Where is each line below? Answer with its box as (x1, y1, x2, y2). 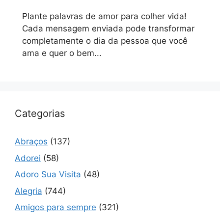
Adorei (15, 153, 41, 163)
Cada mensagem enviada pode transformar (22, 24, 194, 34)
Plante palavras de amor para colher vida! (22, 11, 187, 22)
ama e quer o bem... (22, 48, 102, 58)
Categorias (15, 108, 65, 120)
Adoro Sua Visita (15, 169, 81, 180)
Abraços (15, 137, 48, 147)
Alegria (15, 186, 42, 196)
